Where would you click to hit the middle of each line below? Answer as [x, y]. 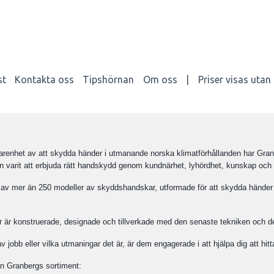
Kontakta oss [45, 79]
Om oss [160, 79]
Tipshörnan [109, 79]
